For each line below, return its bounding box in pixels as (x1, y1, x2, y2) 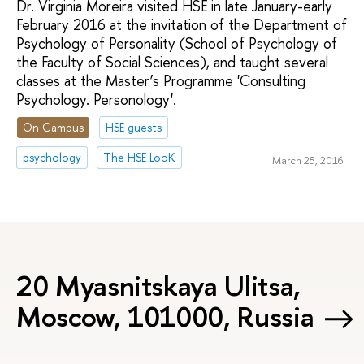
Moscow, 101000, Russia (16, 297, 314, 336)
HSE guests (106, 119, 162, 136)
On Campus (23, 119, 84, 136)
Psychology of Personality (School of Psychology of (16, 33, 337, 54)
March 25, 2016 (271, 152, 343, 167)
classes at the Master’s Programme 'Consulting (16, 71, 305, 92)
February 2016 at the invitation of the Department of (16, 15, 347, 36)
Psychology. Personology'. (16, 89, 176, 110)
